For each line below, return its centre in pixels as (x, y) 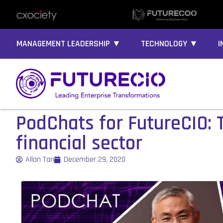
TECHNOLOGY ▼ (169, 44)
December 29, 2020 (95, 160)
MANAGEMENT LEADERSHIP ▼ (69, 44)
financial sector (79, 144)
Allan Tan (40, 160)
